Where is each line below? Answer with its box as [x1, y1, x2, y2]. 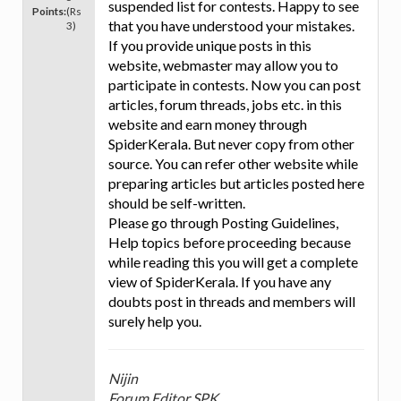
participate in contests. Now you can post [108, 76, 361, 94]
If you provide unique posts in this [108, 37, 311, 55]
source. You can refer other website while [108, 155, 358, 173]
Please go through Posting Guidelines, [108, 214, 338, 232]
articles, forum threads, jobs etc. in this [108, 96, 342, 114]
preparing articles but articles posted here [108, 175, 364, 192]
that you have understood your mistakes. [108, 17, 354, 35]
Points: [32, 4, 66, 18]
